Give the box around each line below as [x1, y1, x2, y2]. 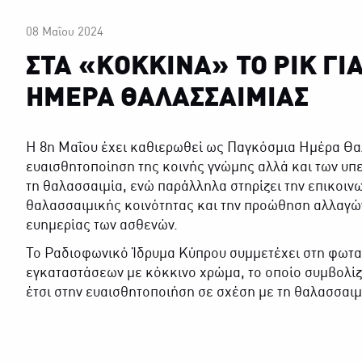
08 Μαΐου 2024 [26, 27, 104, 38]
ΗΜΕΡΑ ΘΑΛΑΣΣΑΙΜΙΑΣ [26, 86, 309, 111]
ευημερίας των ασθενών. [26, 219, 179, 233]
